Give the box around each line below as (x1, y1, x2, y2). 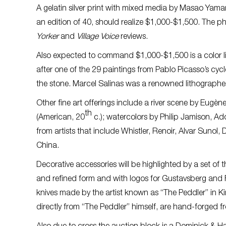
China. (36, 142, 59, 150)
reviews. (119, 33, 150, 41)
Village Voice (77, 33, 119, 41)
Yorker (36, 33, 59, 41)
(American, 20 (36, 114, 85, 122)
